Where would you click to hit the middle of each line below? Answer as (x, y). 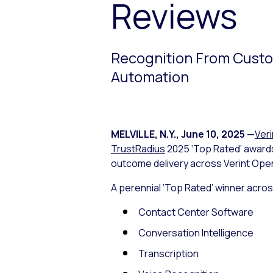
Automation (150, 76)
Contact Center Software (196, 212)
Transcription (168, 254)
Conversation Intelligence (196, 233)
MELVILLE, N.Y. (144, 134)
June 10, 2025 (213, 134)
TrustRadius (138, 149)
